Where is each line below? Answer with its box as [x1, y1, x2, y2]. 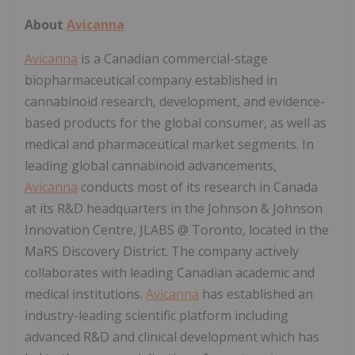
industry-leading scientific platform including [25, 306, 288, 324]
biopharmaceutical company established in [25, 71, 277, 89]
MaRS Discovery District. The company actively [25, 242, 299, 260]
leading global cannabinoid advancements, [25, 156, 277, 174]
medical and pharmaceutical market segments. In [25, 135, 314, 153]
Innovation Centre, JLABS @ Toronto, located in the [25, 220, 329, 239]
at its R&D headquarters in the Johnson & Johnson [25, 199, 323, 217]
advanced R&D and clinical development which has [25, 327, 319, 345]
